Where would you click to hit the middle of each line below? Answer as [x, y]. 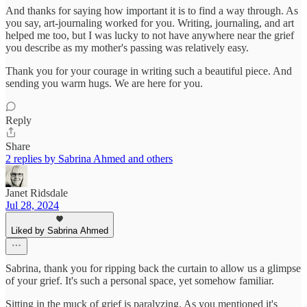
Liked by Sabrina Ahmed [60, 230]
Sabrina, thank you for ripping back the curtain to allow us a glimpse [153, 268]
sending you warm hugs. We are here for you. [104, 83]
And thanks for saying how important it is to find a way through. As [152, 10]
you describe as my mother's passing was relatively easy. [127, 47]
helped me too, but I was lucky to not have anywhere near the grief [150, 35]
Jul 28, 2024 [32, 205]
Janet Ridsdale [37, 193]
